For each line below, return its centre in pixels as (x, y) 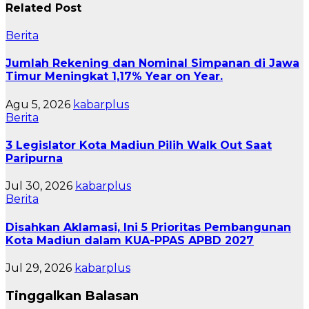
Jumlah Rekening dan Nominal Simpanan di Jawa (152, 63)
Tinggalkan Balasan (72, 295)
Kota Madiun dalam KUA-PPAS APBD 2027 (130, 240)
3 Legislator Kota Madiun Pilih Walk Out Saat (139, 145)
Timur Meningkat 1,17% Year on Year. (114, 77)
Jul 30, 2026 (40, 186)
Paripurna (34, 158)
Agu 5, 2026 (39, 104)
